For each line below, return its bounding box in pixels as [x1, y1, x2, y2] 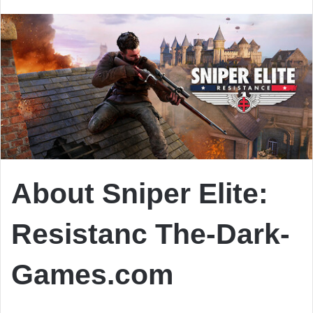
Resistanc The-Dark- [11, 218, 290, 251]
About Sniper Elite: [11, 177, 268, 210]
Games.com [11, 259, 173, 291]
